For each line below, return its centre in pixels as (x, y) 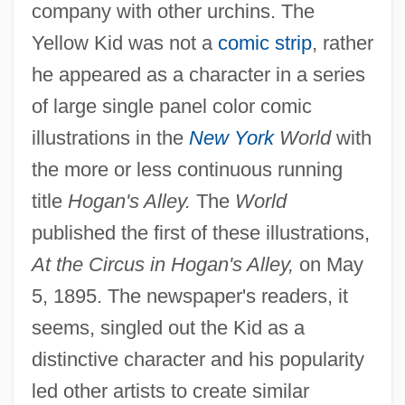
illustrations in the (110, 137)
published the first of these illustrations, (200, 232)
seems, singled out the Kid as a (168, 327)
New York (231, 137)
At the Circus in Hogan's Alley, (162, 264)
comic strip (264, 42)
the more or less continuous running (187, 169)
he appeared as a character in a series (198, 74)
